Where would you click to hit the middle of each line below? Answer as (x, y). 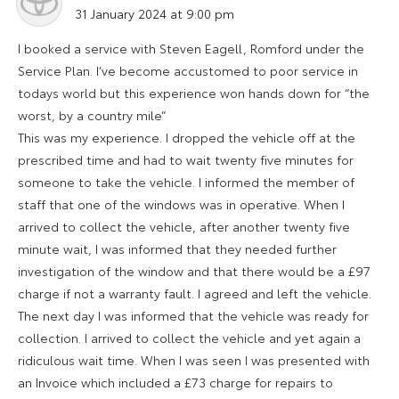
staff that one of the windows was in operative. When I (181, 204)
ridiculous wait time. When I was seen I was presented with (194, 359)
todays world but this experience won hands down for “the (194, 92)
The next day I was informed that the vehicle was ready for (193, 315)
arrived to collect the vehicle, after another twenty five (184, 226)
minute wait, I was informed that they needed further (177, 248)
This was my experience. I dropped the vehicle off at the (187, 137)
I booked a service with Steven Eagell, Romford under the (191, 48)
